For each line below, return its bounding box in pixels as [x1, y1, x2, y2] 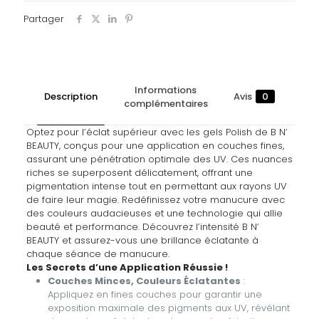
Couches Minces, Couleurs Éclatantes [47, 273, 241, 288]
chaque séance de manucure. [26, 246, 169, 261]
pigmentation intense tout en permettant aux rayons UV [26, 179, 287, 193]
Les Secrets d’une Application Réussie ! [26, 260, 228, 274]
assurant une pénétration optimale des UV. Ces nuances [26, 152, 293, 166]
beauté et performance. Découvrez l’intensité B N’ [26, 219, 259, 234]
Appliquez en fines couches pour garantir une [47, 287, 262, 301]
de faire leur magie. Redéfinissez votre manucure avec [26, 192, 285, 206]
